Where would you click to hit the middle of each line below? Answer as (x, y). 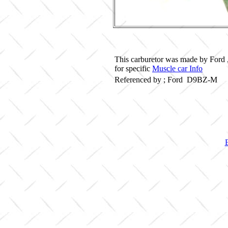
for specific (133, 68)
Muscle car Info (177, 68)
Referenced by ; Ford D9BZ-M (166, 80)
